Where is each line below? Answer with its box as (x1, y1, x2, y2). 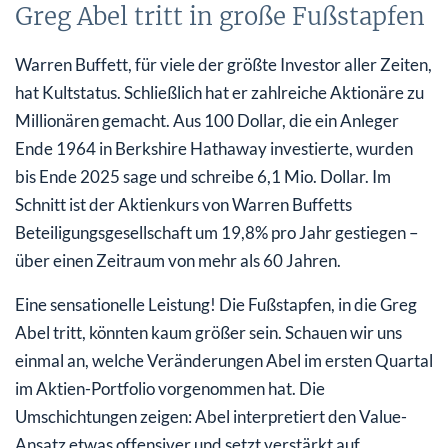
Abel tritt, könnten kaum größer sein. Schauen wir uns (15, 321, 402, 343)
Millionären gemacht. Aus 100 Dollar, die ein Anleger (15, 109, 399, 131)
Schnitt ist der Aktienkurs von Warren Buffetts (15, 193, 352, 215)
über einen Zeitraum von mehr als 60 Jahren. (15, 249, 341, 271)
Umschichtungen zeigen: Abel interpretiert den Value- (15, 405, 407, 427)
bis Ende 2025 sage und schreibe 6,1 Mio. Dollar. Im (15, 165, 391, 187)
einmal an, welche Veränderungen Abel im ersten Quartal (15, 349, 433, 371)
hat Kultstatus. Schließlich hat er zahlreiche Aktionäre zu (15, 81, 424, 103)
